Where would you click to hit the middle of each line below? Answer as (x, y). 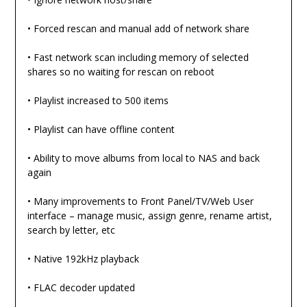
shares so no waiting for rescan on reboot (121, 71)
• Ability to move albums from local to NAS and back (143, 158)
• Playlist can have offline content (101, 129)
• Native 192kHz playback (83, 258)
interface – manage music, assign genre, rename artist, (149, 215)
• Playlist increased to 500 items (98, 100)
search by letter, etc (71, 230)
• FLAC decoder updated (81, 287)
